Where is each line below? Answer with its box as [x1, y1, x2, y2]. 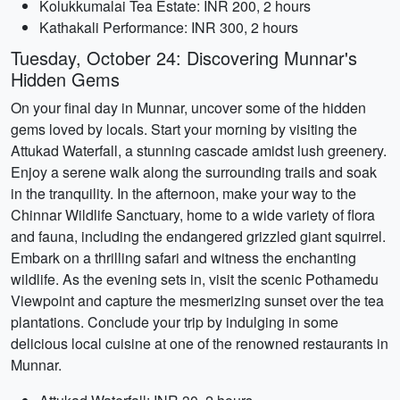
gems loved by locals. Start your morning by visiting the [11, 119, 357, 139]
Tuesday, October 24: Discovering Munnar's [11, 45, 357, 71]
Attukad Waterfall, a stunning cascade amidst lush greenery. [11, 140, 387, 161]
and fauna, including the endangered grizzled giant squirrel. [11, 226, 386, 246]
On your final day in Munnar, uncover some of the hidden [11, 97, 366, 118]
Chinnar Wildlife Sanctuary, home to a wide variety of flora [11, 204, 375, 225]
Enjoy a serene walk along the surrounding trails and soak [11, 162, 377, 182]
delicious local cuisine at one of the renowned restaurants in [11, 333, 388, 354]
